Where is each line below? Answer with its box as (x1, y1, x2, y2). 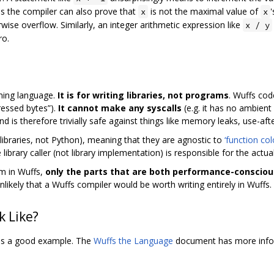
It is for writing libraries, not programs (57, 89, 229, 102)
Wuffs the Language (94, 235, 173, 247)
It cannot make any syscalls (58, 102, 182, 114)
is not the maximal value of (148, 6, 261, 18)
